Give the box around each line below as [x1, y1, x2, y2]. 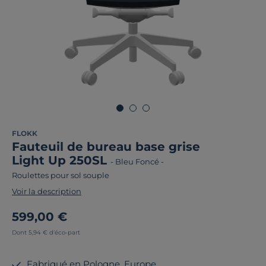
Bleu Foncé [115, 157, 159, 166]
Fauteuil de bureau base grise [12, 140, 200, 154]
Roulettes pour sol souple [12, 170, 109, 180]
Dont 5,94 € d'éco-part [12, 229, 80, 236]
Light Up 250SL [12, 153, 110, 167]
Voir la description [12, 186, 81, 196]
